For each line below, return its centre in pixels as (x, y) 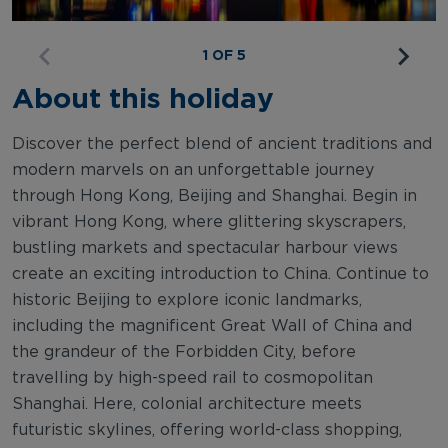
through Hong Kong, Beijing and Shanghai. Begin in (214, 195)
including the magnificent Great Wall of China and (212, 325)
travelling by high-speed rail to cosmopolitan (192, 377)
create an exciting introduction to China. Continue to (220, 273)
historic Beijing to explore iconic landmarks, (187, 299)
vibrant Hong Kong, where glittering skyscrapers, (209, 221)
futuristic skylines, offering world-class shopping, (207, 429)
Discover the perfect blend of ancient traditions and (222, 143)
